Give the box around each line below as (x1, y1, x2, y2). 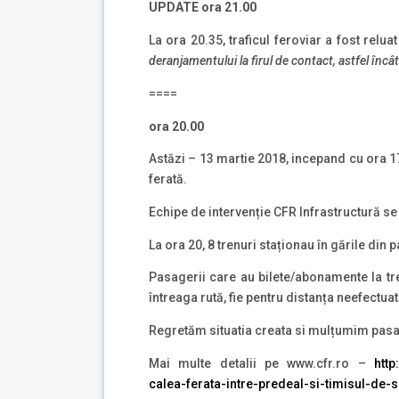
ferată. (149, 172, 187, 187)
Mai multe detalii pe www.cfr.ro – (149, 355, 366, 370)
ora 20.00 (149, 118, 204, 134)
